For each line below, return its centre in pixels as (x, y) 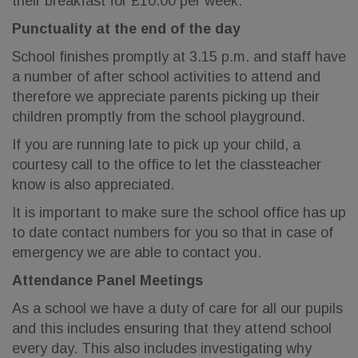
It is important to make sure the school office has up (179, 213)
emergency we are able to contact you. (137, 253)
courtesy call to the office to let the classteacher (167, 165)
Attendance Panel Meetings (107, 280)
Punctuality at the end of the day (126, 29)
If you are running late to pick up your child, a (156, 145)
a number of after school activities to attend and (166, 77)
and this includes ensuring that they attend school (172, 328)
